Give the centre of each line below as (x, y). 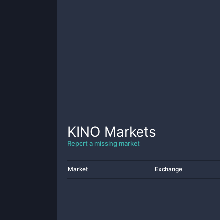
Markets (128, 132)
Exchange (168, 169)
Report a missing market (104, 143)
